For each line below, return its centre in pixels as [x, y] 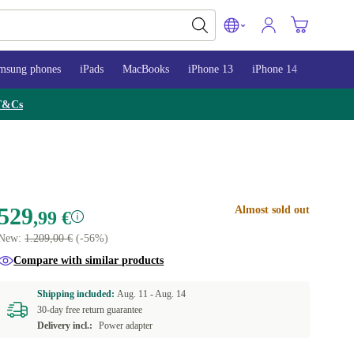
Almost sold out [272, 210]
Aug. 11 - [136, 294]
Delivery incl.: [65, 326]
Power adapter [126, 326]
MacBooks [146, 69]
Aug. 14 [171, 294]
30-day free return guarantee [90, 310]
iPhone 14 [275, 69]
